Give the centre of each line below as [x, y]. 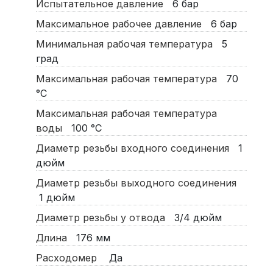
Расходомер [71, 258]
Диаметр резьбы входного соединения [135, 148]
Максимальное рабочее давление [122, 24]
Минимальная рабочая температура [127, 44]
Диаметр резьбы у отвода [103, 218]
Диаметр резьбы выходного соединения [137, 183]
